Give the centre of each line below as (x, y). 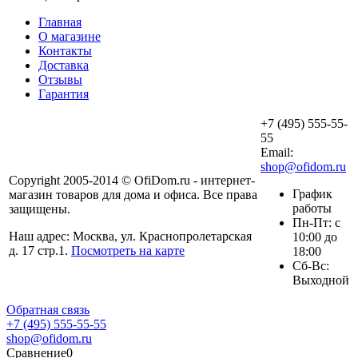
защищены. (40, 209)
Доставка (64, 66)
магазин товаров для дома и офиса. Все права (133, 195)
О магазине (70, 37)
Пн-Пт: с (316, 223)
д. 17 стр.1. (40, 251)
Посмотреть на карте (128, 251)
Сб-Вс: (311, 266)
